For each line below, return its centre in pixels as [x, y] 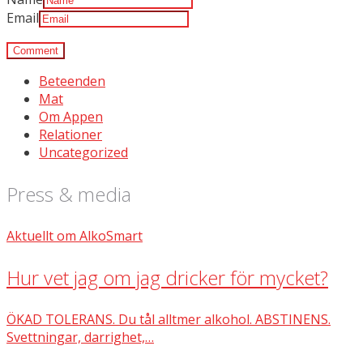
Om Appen [71, 117]
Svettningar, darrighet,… [80, 337]
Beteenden [72, 81]
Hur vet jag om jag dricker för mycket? [167, 278]
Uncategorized [83, 152]
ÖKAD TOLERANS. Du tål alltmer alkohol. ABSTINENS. [169, 319]
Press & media [69, 194]
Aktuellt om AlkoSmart [75, 236]
